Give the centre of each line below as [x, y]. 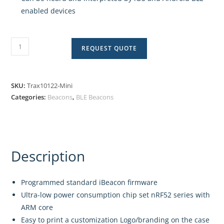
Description [48, 156]
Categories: [29, 97]
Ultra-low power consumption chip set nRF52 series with [116, 195]
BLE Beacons [95, 97]
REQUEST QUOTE [109, 48]
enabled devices [48, 11]
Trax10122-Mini [50, 86]
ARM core [37, 207]
